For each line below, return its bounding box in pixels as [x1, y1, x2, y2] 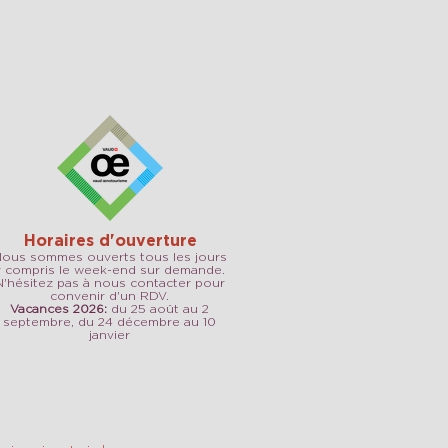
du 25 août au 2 [107, 302, 209, 315]
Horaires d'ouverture [23, 231, 197, 249]
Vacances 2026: [10, 302, 107, 315]
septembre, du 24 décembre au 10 [3, 315, 216, 328]
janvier [89, 328, 130, 341]
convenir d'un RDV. [50, 289, 169, 302]
